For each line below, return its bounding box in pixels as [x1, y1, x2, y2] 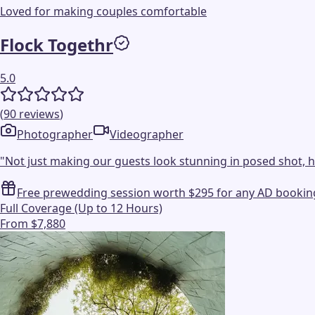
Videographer [110, 126, 184, 142]
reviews [19, 105, 60, 122]
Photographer [17, 126, 93, 142]
